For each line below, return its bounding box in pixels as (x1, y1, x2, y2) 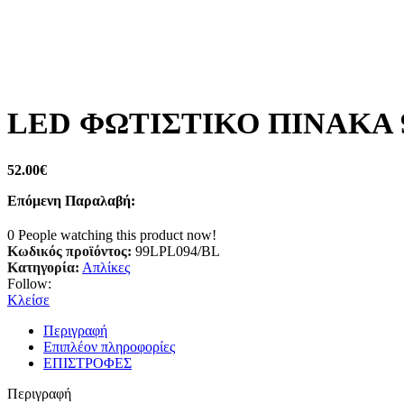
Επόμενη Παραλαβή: (7, 192, 135, 208)
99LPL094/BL (135, 243, 220, 259)
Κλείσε (7, 291, 50, 308)
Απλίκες (82, 259, 130, 275)
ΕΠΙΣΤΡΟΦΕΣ (43, 354, 132, 371)
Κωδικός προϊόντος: (7, 243, 135, 259)
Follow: (7, 275, 51, 291)
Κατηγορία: (7, 259, 79, 275)
